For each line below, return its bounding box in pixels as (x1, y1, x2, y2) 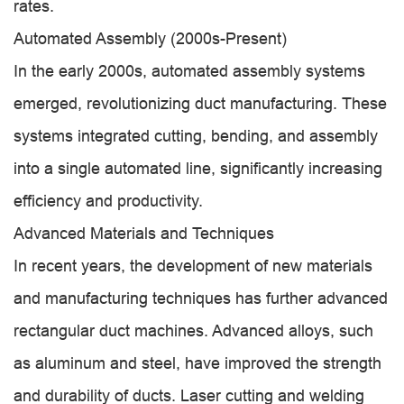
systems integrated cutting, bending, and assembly (14, 126, 378, 145)
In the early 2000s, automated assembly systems (14, 61, 365, 80)
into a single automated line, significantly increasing (14, 159, 382, 178)
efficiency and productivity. (14, 191, 203, 210)
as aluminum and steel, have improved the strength (14, 353, 381, 372)
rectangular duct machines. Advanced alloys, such (14, 321, 373, 340)
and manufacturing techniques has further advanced (14, 289, 388, 308)
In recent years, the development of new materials (14, 256, 372, 275)
